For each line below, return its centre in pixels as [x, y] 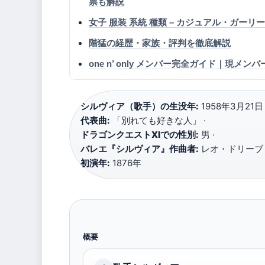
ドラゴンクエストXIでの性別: [140, 135]
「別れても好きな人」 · [158, 120]
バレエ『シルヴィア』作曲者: [140, 149]
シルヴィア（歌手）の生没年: [140, 106]
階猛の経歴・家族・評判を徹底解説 [160, 43]
